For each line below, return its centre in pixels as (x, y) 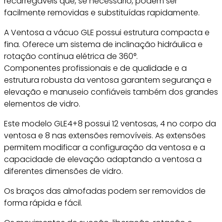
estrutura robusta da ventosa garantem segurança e (108, 80)
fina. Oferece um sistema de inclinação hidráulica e (103, 44)
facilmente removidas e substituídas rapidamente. (102, 13)
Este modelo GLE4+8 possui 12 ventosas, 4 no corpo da (110, 124)
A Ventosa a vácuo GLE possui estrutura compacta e (107, 32)
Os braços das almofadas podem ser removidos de (105, 191)
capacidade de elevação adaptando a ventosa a (103, 159)
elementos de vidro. (42, 104)
